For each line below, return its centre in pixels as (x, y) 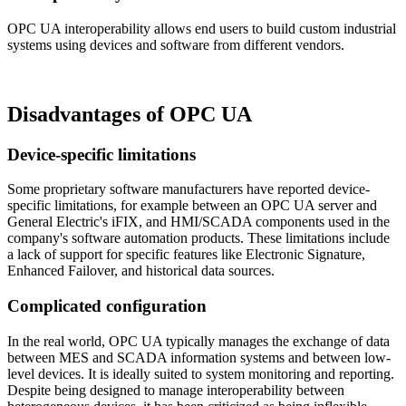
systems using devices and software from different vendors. (176, 44)
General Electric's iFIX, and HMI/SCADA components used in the (198, 222)
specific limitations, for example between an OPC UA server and (192, 206)
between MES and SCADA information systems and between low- (199, 357)
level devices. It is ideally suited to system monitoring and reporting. (201, 373)
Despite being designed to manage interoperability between (176, 390)
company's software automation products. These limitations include (198, 238)
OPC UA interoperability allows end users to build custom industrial (202, 28)
